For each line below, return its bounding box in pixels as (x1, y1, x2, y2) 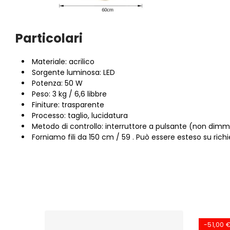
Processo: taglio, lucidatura (32, 110, 128, 121)
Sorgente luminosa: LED (32, 67, 115, 78)
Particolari (15, 30, 83, 47)
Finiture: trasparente (32, 100, 104, 110)
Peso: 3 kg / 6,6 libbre (32, 89, 107, 99)
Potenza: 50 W (32, 78, 83, 88)
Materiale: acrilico (32, 56, 94, 67)
